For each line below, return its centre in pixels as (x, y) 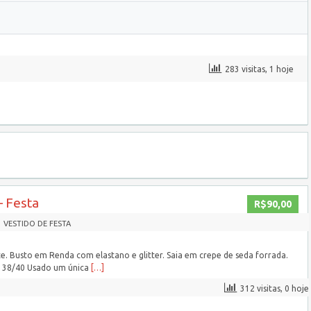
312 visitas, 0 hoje (275, 288)
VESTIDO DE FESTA (37, 224)
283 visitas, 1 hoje (259, 69)
